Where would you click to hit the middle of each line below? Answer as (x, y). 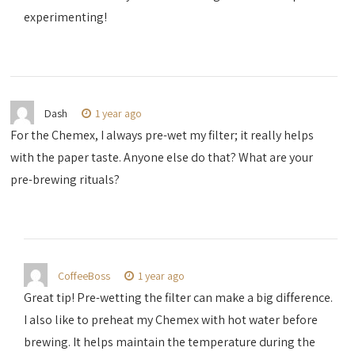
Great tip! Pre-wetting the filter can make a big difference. (179, 298)
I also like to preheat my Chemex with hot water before (171, 320)
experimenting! (66, 17)
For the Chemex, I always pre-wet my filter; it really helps (162, 136)
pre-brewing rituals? (65, 180)
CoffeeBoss (84, 276)
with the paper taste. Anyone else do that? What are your (162, 158)
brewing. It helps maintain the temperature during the (170, 342)
